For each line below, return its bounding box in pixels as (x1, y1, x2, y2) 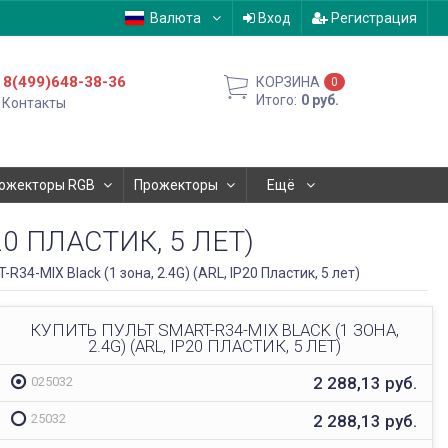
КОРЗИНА (256, 74, 321, 90)
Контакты (2, 95, 67, 111)
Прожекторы (134, 177, 218, 193)
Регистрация (327, 10, 417, 26)
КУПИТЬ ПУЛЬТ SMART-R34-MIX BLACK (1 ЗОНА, (29, 320, 399, 340)
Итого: (256, 92, 298, 108)
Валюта (149, 10, 201, 26)
